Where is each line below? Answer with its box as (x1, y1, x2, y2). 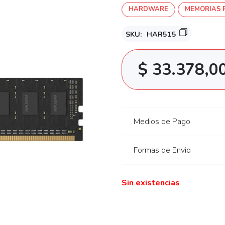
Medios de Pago (134, 116, 191, 127)
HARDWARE (128, 5, 168, 14)
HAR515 (147, 29, 177, 40)
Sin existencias (122, 177, 180, 188)
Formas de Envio (134, 144, 191, 156)
